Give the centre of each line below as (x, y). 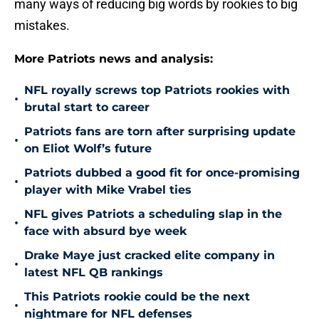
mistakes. (42, 26)
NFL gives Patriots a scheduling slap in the (153, 214)
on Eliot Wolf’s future (88, 149)
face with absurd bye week (105, 231)
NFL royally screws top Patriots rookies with (157, 90)
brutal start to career (87, 108)
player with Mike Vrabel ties (108, 190)
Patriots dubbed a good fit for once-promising (162, 173)
